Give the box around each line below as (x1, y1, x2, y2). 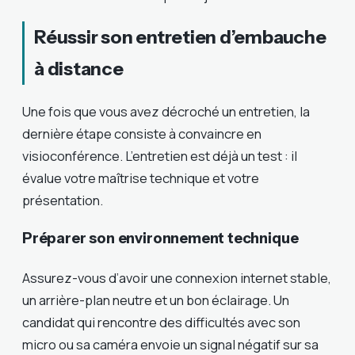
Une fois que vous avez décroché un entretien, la (22, 101, 310, 120)
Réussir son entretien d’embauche (34, 25, 326, 48)
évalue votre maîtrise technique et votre (22, 168, 259, 187)
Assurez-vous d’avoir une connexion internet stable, (22, 269, 331, 288)
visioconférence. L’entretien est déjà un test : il (22, 146, 297, 165)
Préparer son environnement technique (22, 229, 299, 248)
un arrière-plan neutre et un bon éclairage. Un (22, 291, 289, 310)
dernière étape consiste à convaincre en (22, 124, 261, 143)
